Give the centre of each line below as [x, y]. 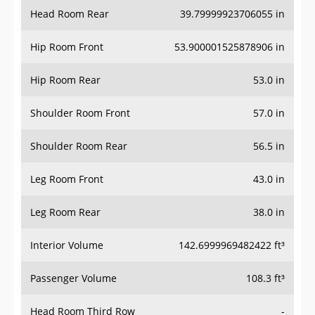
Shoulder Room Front [80, 113]
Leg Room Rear [65, 212]
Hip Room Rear [65, 80]
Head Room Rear [70, 14]
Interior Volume [67, 245]
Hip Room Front [67, 47]
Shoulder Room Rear [79, 146]
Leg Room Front [67, 179]
